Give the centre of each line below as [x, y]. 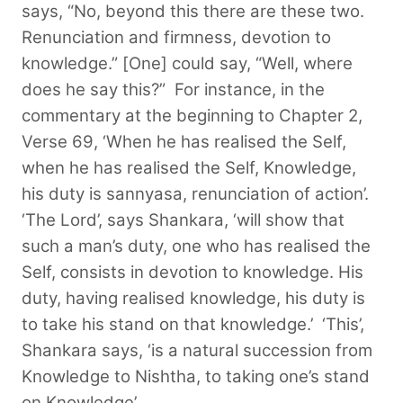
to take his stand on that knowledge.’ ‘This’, [193, 324]
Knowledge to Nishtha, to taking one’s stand [196, 376]
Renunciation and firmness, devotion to [176, 37]
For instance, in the [250, 89]
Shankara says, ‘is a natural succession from [197, 350]
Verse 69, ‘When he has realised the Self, [184, 141]
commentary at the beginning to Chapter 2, [192, 115]
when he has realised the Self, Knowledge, [189, 167]
